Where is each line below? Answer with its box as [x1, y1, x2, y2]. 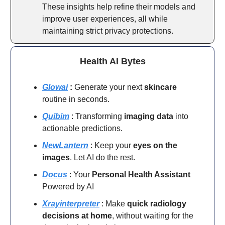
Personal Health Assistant [92, 170, 190, 179]
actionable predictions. [42, 124, 123, 133]
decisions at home [42, 211, 112, 220]
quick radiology [127, 199, 186, 208]
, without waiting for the [112, 211, 193, 220]
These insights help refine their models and [42, 2, 195, 11]
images [42, 153, 70, 162]
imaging [124, 111, 155, 121]
